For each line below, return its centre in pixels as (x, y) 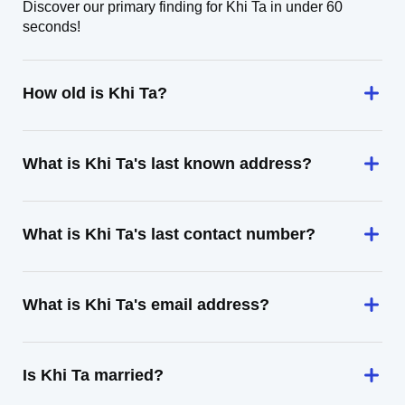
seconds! (52, 27)
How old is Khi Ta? (95, 93)
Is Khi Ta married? (93, 375)
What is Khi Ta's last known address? (167, 164)
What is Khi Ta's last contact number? (169, 234)
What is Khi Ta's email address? (146, 305)
